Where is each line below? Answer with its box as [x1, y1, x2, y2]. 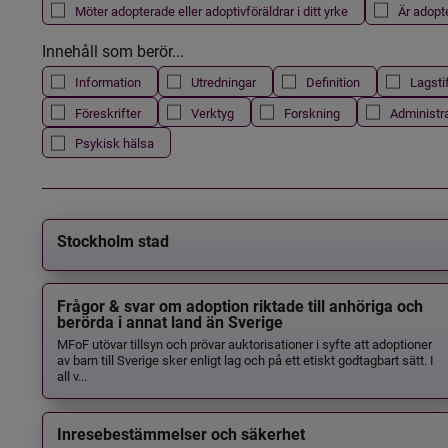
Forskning [283, 103, 340, 121]
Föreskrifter [74, 103, 141, 121]
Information [74, 73, 141, 91]
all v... [56, 366, 87, 384]
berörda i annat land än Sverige [56, 312, 283, 332]
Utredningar [190, 73, 256, 91]
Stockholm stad [56, 232, 169, 252]
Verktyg [190, 103, 234, 121]
